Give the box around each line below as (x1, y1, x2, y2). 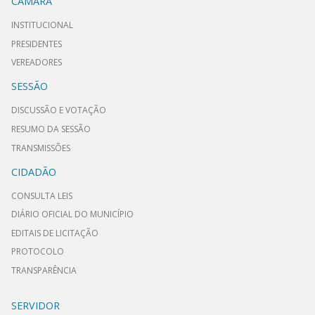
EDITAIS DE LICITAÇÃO (11, 226, 98, 239)
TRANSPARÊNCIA (11, 264, 77, 276)
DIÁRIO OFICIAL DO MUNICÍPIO (11, 208, 134, 221)
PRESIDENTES (11, 37, 62, 50)
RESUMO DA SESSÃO (11, 123, 91, 136)
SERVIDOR (11, 298, 60, 312)
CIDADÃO (11, 165, 56, 179)
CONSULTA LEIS (11, 189, 72, 202)
